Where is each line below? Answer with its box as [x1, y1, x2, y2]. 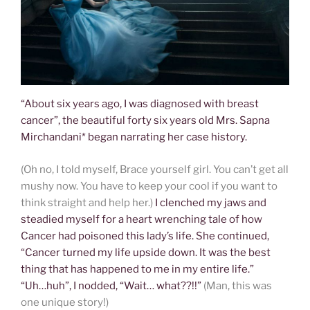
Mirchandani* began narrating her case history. [21, 131, 247, 144]
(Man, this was [203, 279, 272, 292]
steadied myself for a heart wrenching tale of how [21, 212, 262, 226]
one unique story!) [21, 295, 109, 309]
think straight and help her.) [21, 196, 153, 209]
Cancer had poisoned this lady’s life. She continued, [21, 229, 269, 242]
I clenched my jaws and [153, 196, 266, 209]
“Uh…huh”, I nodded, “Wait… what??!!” [21, 279, 203, 292]
